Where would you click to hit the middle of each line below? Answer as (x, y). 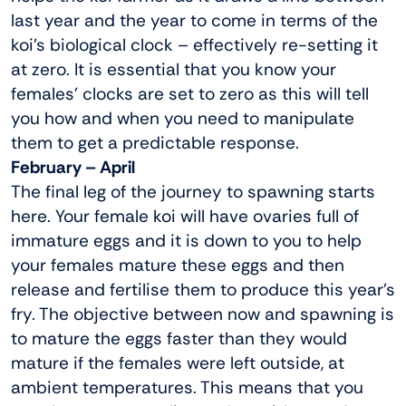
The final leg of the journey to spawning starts (193, 191)
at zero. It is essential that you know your (174, 69)
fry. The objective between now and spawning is (203, 314)
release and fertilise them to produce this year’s (203, 289)
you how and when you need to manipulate (183, 118)
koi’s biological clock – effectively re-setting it (194, 44)
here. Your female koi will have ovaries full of (185, 216)
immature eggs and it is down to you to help (186, 240)
